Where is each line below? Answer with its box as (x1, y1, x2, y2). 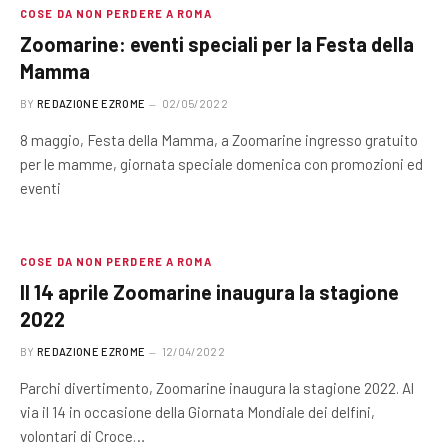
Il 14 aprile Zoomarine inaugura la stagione (20, 280, 399, 304)
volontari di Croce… (20, 427, 145, 445)
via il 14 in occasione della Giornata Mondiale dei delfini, (20, 403, 375, 421)
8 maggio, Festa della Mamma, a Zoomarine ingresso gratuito (20, 131, 418, 149)
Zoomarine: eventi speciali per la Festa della (20, 32, 414, 56)
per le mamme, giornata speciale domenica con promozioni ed (20, 155, 423, 173)
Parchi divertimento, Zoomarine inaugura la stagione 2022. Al (20, 379, 414, 397)
